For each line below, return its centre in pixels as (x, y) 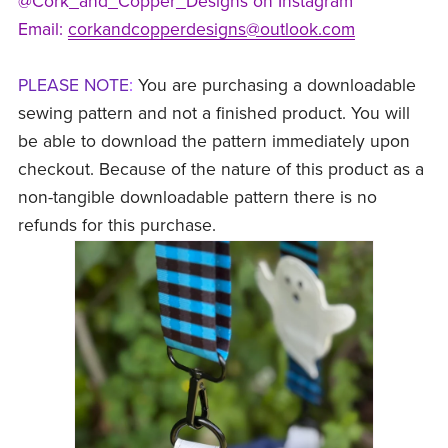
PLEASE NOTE (73, 86)
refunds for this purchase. (116, 226)
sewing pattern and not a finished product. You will (213, 114)
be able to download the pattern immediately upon (213, 142)
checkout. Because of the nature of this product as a (220, 170)
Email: (42, 30)
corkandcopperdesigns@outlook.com (211, 30)
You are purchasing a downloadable (276, 86)
